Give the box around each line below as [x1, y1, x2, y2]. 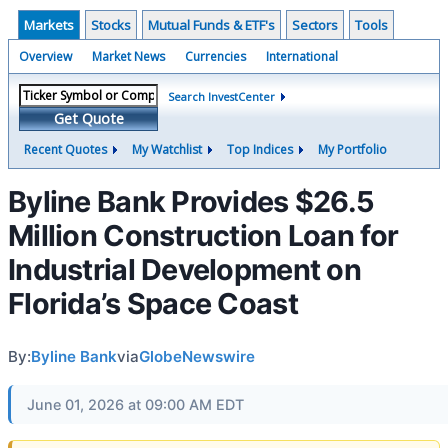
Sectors [292, 16, 338, 34]
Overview [19, 48, 72, 65]
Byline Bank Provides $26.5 [8, 184, 375, 219]
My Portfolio [318, 141, 387, 158]
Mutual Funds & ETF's [148, 16, 275, 34]
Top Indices [227, 141, 293, 158]
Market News [92, 48, 165, 65]
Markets [24, 16, 74, 34]
